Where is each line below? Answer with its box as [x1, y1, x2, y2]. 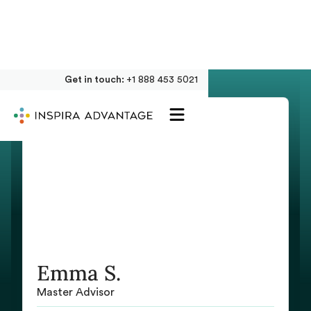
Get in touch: [65, 75, 126, 85]
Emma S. [37, 260, 121, 286]
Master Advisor [37, 287, 115, 298]
